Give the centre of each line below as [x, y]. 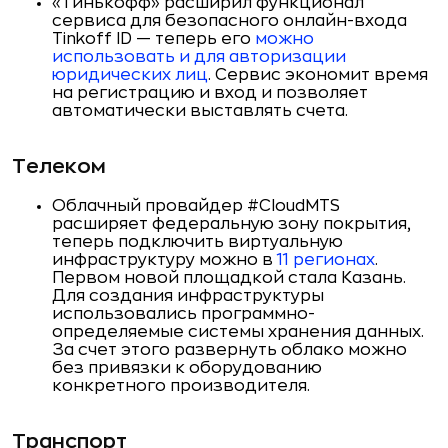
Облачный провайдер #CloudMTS [196, 206]
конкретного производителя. [181, 386]
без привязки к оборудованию [187, 368]
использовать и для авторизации [199, 57]
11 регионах [326, 260]
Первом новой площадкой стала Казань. [229, 278]
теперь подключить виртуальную [197, 242]
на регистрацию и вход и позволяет [210, 93]
